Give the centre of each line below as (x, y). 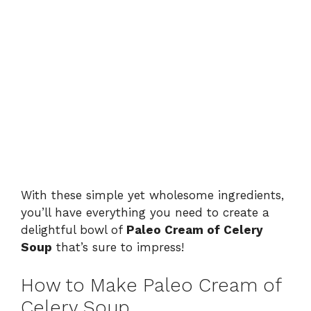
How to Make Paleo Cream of (151, 285)
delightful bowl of (74, 230)
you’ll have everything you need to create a (145, 213)
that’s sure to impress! (118, 247)
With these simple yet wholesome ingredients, (152, 195)
